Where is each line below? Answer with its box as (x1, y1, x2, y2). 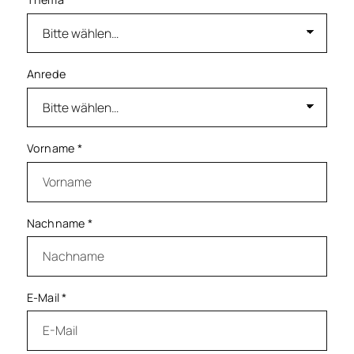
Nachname (26, 215, 88, 231)
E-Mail (26, 289, 62, 305)
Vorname (26, 141, 77, 156)
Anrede (26, 66, 66, 82)
